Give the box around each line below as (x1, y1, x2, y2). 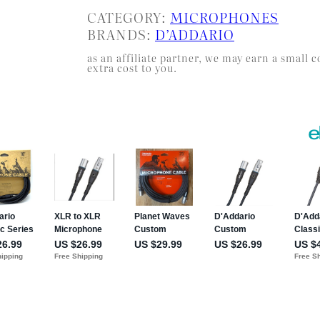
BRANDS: (87, 23, 155, 44)
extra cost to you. (87, 59, 177, 75)
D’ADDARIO (155, 23, 234, 44)
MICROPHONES (170, 6, 279, 27)
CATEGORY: (87, 6, 170, 27)
